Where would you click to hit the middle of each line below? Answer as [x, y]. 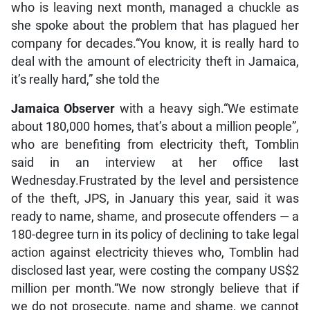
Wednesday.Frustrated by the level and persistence [155, 181]
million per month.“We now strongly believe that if [155, 289]
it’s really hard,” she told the [85, 80]
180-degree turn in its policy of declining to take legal [155, 235]
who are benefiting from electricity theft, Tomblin [155, 145]
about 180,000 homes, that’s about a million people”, [155, 127]
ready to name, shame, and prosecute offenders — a [155, 217]
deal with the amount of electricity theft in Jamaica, [155, 62]
